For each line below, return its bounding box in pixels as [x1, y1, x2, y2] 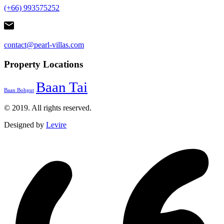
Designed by [4, 120, 46, 129]
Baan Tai [36, 79, 87, 95]
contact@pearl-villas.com [4, 40, 84, 49]
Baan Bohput [4, 87, 34, 93]
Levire [46, 120, 66, 129]
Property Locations [4, 58, 83, 69]
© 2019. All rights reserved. [4, 103, 91, 112]
